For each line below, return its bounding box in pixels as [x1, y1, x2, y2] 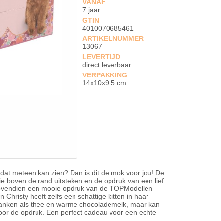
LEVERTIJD [82, 53, 121, 61]
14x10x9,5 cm [82, 79, 127, 87]
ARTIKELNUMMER [82, 35, 144, 42]
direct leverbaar [82, 61, 132, 69]
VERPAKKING [82, 71, 128, 79]
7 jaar [82, 6, 101, 14]
